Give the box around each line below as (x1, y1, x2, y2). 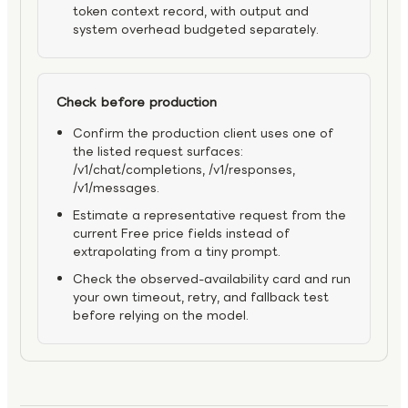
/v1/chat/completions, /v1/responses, (73, 160, 295, 180)
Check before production (56, 92, 217, 113)
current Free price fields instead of (73, 224, 290, 244)
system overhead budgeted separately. (73, 20, 319, 40)
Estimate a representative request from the (73, 206, 346, 226)
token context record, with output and (73, 2, 309, 22)
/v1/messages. (73, 178, 159, 199)
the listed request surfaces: (73, 142, 243, 162)
